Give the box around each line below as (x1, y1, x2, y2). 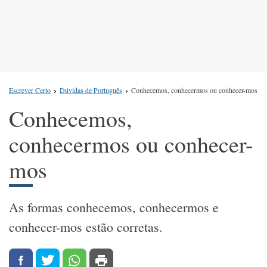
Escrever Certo (9, 85, 51, 95)
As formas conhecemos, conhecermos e (9, 198, 219, 216)
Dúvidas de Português (60, 85, 122, 95)
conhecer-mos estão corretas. (9, 218, 163, 236)
